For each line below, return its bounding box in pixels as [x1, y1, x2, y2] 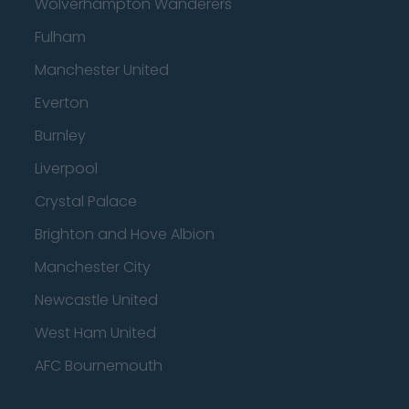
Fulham [35, 26, 86, 47]
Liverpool [35, 158, 98, 179]
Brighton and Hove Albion [35, 224, 215, 245]
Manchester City [35, 257, 151, 278]
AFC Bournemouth [35, 355, 163, 376]
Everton [35, 92, 89, 113]
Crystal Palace [35, 191, 137, 212]
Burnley [35, 125, 86, 146]
